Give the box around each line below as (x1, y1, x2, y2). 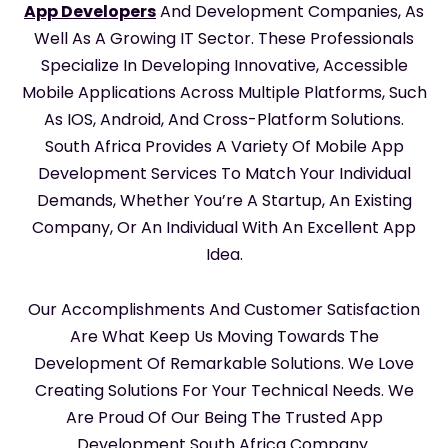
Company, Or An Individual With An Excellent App (32, 215, 416, 239)
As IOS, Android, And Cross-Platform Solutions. (44, 107, 404, 131)
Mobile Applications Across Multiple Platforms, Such (21, 80, 427, 104)
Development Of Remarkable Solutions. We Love (34, 351, 414, 375)
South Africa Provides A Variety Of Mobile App (44, 134, 404, 158)
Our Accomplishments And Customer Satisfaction (28, 297, 420, 321)
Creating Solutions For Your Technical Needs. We (34, 378, 414, 402)
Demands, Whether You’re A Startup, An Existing (36, 188, 412, 212)
